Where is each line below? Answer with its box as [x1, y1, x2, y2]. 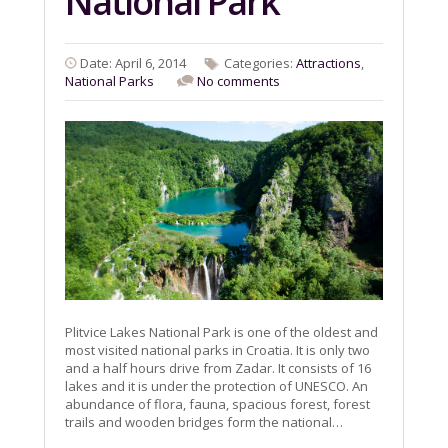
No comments [197, 72, 280, 91]
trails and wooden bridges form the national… [65, 413, 343, 432]
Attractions [296, 54, 361, 73]
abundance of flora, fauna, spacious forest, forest [65, 395, 370, 414]
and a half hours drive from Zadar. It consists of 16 [65, 359, 371, 378]
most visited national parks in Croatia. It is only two [65, 341, 370, 360]
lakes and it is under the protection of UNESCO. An [65, 377, 368, 396]
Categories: [224, 54, 296, 73]
